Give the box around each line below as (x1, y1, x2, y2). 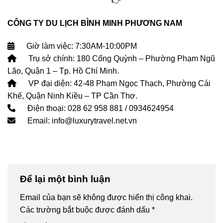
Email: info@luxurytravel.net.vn (25, 116, 137, 125)
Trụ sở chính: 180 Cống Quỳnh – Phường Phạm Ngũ (26, 54, 215, 63)
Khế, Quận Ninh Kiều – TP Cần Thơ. (7, 91, 137, 100)
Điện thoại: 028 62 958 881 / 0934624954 (25, 104, 174, 112)
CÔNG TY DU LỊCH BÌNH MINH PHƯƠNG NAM (7, 18, 182, 27)
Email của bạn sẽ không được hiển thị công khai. (20, 193, 193, 202)
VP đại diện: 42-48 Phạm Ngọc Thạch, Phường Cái (26, 79, 211, 88)
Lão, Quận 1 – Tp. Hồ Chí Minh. (7, 66, 119, 75)
